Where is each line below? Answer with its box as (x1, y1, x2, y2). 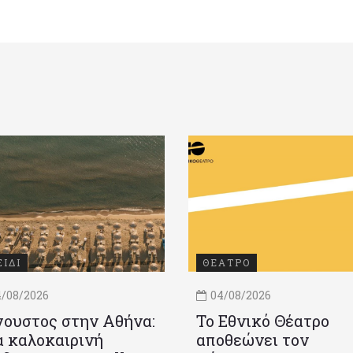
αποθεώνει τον (196, 329, 309, 351)
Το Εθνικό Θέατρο (196, 310, 329, 332)
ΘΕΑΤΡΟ (203, 256, 251, 269)
